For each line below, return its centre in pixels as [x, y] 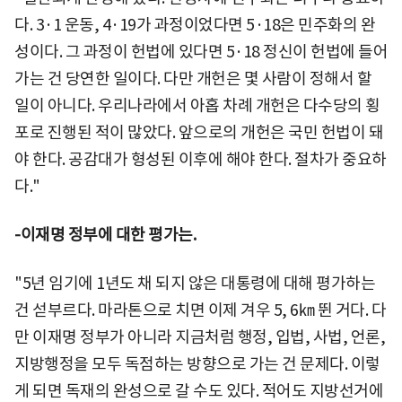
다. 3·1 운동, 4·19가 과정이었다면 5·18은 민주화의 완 [195, 24]
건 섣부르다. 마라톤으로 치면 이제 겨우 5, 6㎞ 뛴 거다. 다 [200, 310]
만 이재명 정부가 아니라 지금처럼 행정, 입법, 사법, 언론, [200, 336]
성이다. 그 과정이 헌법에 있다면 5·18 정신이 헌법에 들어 [201, 51]
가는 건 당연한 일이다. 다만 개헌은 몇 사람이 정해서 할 [193, 78]
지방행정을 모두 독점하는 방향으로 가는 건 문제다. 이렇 [197, 363]
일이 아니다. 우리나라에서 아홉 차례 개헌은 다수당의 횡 [197, 105]
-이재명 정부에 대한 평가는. [105, 234]
